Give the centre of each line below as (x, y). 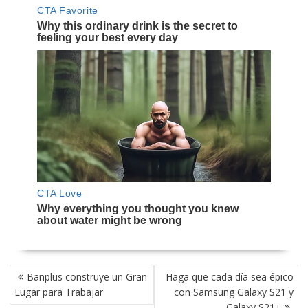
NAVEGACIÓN (41, 272)
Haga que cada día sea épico (230, 277)
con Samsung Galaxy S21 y (234, 292)
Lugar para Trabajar (58, 292)
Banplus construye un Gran (87, 277)
